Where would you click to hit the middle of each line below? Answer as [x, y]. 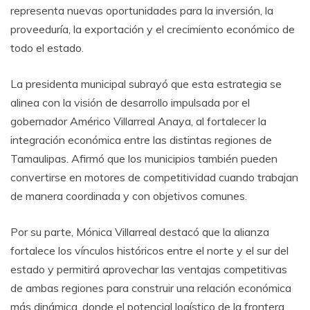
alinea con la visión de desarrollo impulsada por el [130, 103]
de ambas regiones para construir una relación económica [151, 288]
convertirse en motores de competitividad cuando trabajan [154, 177]
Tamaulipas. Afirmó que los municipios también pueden [144, 159]
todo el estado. [47, 48]
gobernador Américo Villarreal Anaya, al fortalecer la [138, 121]
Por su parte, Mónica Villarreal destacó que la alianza [140, 232]
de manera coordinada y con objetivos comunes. [129, 196]
